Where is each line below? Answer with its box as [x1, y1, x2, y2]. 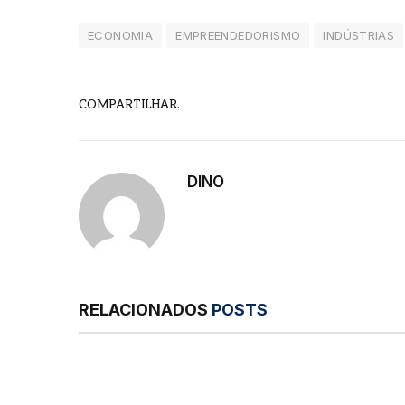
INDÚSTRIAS [323, 27, 395, 42]
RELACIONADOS [79, 299, 212, 319]
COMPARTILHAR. [79, 98, 180, 113]
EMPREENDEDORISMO [175, 27, 301, 42]
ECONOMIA [88, 27, 154, 42]
